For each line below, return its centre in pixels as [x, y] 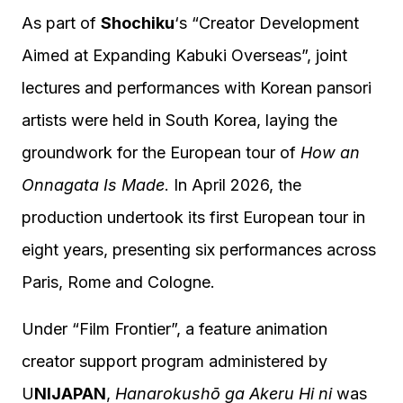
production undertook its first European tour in [193, 217]
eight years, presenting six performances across [199, 250]
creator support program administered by [175, 361]
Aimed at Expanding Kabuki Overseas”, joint [184, 55]
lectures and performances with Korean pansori [197, 88]
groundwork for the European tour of [161, 152]
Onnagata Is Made [93, 185]
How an [330, 152]
